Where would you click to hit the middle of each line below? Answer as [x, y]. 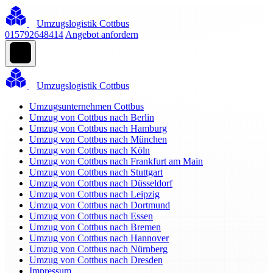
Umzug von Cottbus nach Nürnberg [98, 249]
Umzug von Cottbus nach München [98, 139]
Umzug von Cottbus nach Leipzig [94, 194]
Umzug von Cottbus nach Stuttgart [96, 172]
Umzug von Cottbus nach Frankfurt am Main [116, 161]
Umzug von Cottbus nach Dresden [96, 260]
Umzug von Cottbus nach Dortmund [100, 205]
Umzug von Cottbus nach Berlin [92, 117]
